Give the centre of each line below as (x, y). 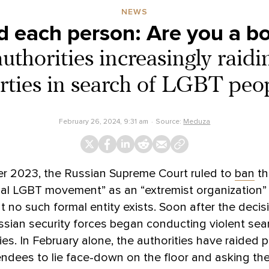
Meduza (197, 121)
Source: (170, 121)
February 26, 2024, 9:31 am (103, 121)
